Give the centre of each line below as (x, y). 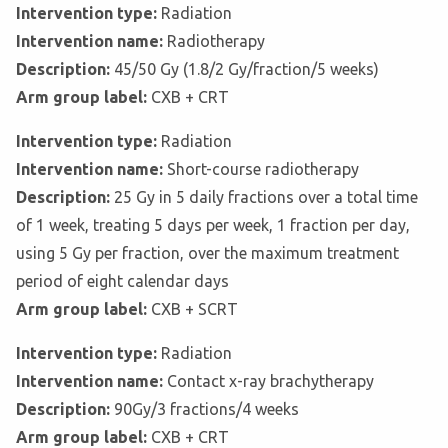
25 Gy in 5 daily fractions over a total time (266, 197)
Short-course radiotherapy (263, 169)
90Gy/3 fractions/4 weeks (206, 409)
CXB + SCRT (194, 309)
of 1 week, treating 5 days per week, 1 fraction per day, (213, 225)
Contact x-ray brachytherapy (270, 381)
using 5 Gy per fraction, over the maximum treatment (207, 253)
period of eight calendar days (122, 281)
